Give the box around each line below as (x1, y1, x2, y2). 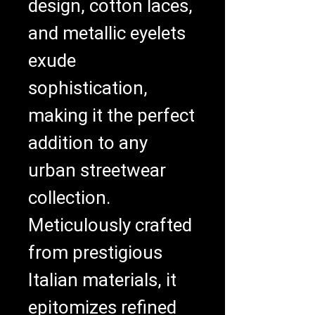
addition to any (28, 132, 148, 154)
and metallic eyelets (28, 22, 186, 44)
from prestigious (28, 242, 162, 264)
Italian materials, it (28, 269, 176, 291)
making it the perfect (28, 105, 195, 127)
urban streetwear (28, 160, 166, 181)
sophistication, (28, 77, 148, 99)
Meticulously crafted (28, 214, 192, 236)
